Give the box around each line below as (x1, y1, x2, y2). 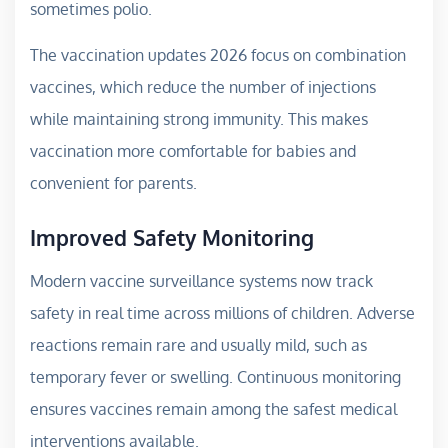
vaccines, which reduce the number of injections (30, 76, 376, 97)
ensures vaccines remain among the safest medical (30, 398, 397, 419)
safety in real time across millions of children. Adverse (30, 302, 415, 323)
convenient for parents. (30, 172, 197, 193)
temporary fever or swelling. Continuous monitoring (30, 366, 401, 387)
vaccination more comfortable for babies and (30, 140, 356, 161)
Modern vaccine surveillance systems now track (30, 270, 373, 291)
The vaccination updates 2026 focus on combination (30, 44, 406, 65)
